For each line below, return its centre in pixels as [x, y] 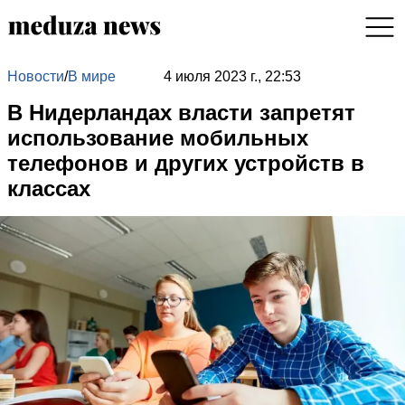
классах [49, 188]
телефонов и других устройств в [186, 163]
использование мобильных [158, 138]
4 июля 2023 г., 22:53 [232, 76]
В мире [92, 76]
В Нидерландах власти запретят [181, 113]
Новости [36, 76]
